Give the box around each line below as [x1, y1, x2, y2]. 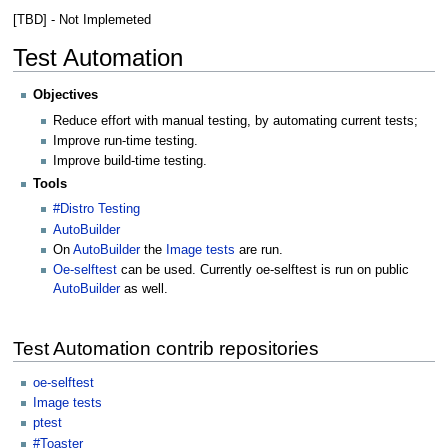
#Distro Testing [53, 202, 141, 217]
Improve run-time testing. [53, 133, 199, 148]
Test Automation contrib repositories [12, 338, 319, 360]
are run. [235, 242, 284, 257]
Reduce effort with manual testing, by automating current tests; [53, 113, 419, 128]
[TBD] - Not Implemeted [12, 12, 151, 27]
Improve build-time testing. [53, 154, 208, 169]
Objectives [33, 88, 98, 103]
